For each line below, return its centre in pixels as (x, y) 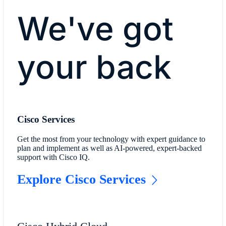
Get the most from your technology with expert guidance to (111, 139)
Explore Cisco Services (81, 179)
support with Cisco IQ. (53, 157)
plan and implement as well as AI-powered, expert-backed (109, 148)
